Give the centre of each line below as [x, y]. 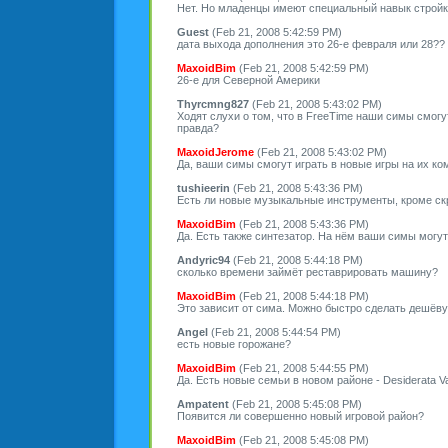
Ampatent [203, 403]
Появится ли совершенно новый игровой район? [300, 415]
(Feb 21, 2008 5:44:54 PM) [274, 331]
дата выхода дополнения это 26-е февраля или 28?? [311, 43]
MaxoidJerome [215, 151]
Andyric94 [203, 259]
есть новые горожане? [234, 343]
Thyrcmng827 [213, 103]
